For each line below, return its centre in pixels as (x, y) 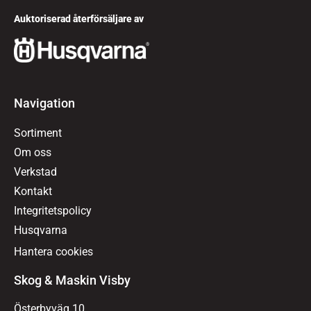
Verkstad (35, 171)
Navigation (44, 103)
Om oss (33, 152)
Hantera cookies (53, 251)
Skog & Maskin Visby (72, 280)
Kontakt (33, 191)
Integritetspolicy (53, 210)
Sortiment (38, 133)
